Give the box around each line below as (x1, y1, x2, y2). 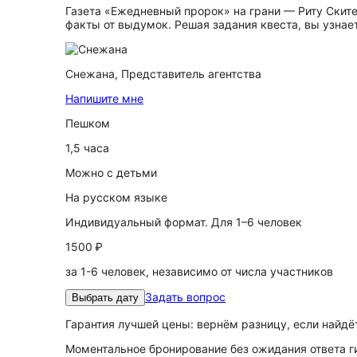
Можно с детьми (65, 166, 157, 179)
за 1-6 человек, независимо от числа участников (65, 265, 333, 278)
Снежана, (65, 67, 121, 80)
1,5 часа (65, 141, 109, 155)
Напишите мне (65, 92, 143, 105)
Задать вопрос (145, 290, 226, 304)
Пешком (65, 116, 110, 130)
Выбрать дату (72, 292, 139, 304)
